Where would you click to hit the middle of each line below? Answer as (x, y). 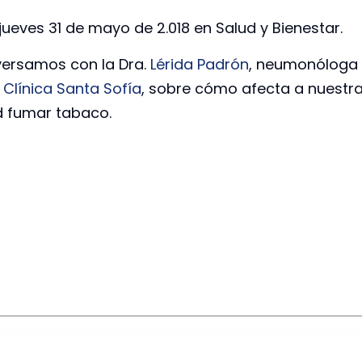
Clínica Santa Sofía (72, 88)
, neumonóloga (303, 64)
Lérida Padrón (200, 64)
